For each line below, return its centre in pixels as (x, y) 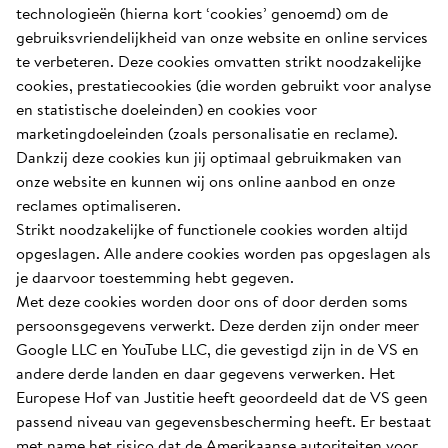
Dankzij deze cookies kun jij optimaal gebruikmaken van (209, 157)
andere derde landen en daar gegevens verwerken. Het (205, 373)
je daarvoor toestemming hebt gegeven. (155, 277)
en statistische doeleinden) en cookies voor (166, 109)
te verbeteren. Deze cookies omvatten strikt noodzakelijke (218, 61)
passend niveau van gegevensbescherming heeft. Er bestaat (223, 421)
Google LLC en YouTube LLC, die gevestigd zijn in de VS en (217, 349)
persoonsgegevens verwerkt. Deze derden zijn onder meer (217, 325)
